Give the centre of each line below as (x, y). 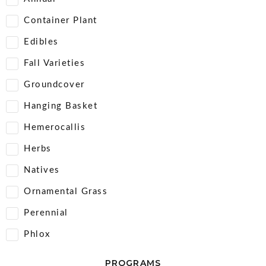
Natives (42, 170)
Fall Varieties (54, 63)
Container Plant (61, 20)
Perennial (46, 213)
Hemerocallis (55, 127)
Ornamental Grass (66, 191)
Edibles (41, 42)
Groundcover (54, 85)
